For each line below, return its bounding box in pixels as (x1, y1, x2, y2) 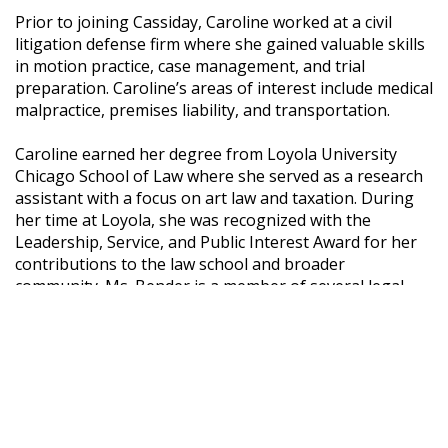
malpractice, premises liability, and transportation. (15, 99, 390, 121)
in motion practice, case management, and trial (15, 55, 365, 77)
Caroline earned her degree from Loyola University (15, 143, 397, 165)
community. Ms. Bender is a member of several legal (15, 275, 404, 297)
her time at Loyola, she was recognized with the (15, 209, 371, 231)
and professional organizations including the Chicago (15, 297, 416, 319)
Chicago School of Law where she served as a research (15, 165, 423, 187)
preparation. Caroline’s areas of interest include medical (15, 77, 433, 99)
